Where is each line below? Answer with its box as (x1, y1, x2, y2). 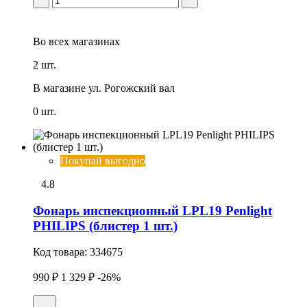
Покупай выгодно (60, 154, 145, 167)
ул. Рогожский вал (88, 82, 175, 94)
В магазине (33, 82, 86, 94)
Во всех (33, 35, 69, 47)
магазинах (69, 35, 120, 47)
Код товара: (33, 246, 90, 258)
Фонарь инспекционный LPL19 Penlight (33, 203, 272, 218)
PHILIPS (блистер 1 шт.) (33, 218, 177, 233)
